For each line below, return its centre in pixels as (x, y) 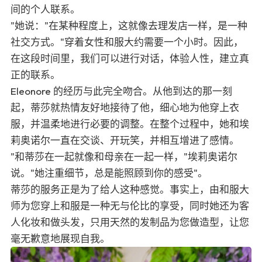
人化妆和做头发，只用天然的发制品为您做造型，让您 (130, 222)
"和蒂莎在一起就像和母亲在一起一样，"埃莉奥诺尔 (124, 157)
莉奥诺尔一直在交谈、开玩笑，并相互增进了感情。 (125, 140)
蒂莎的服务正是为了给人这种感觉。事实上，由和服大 (130, 189)
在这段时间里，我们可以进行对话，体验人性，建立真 (130, 58)
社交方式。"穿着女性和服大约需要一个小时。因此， (127, 42)
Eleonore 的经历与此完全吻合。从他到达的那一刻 (121, 91)
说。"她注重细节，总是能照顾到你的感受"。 (109, 173)
